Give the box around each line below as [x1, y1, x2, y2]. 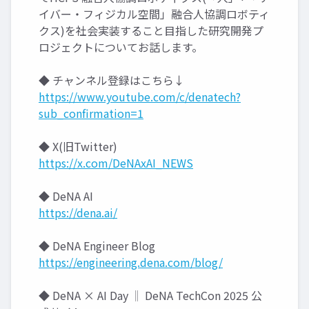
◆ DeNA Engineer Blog [39, 237, 155, 254]
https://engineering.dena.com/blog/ [39, 254, 223, 270]
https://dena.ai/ [39, 204, 117, 221]
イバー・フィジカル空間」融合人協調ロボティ [39, 6, 270, 22]
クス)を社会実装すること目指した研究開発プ [39, 22, 263, 39]
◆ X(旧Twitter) [39, 138, 117, 154]
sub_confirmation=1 [39, 105, 143, 121]
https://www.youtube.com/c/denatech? [39, 88, 241, 105]
